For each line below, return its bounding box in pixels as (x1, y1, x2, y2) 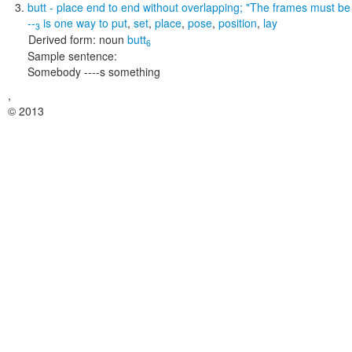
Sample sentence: (27, 48, 117, 64)
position (218, 15, 257, 31)
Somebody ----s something (27, 64, 160, 79)
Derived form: (28, 31, 96, 47)
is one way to (43, 15, 108, 31)
